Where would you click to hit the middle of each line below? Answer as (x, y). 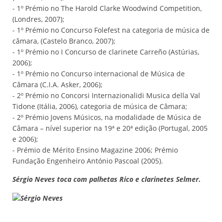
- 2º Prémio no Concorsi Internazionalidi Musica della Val (106, 95)
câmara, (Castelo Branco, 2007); (64, 41)
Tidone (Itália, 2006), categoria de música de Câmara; (100, 106)
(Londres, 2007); (38, 19)
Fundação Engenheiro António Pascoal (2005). (88, 161)
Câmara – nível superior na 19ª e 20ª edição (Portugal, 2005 (110, 128)
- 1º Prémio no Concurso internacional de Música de (99, 74)
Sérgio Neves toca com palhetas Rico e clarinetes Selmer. (107, 179)
